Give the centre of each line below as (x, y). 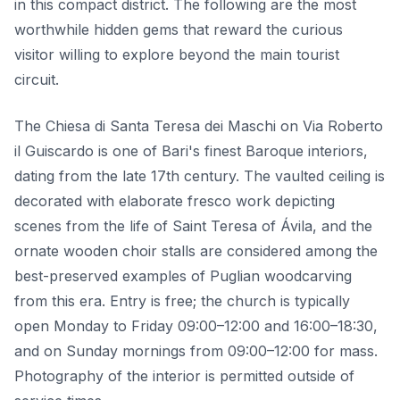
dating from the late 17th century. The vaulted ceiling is (200, 176)
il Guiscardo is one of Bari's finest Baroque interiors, (191, 151)
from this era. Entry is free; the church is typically (182, 301)
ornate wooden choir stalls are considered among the (196, 251)
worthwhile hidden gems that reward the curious (179, 30)
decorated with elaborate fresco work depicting (175, 201)
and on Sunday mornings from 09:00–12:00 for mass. (196, 351)
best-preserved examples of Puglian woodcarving (183, 276)
